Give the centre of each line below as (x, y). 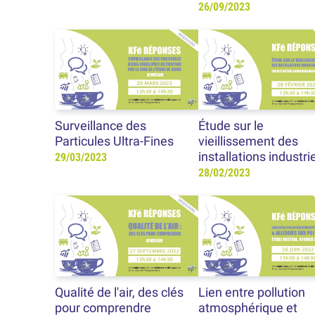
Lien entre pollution (251, 293)
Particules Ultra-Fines (115, 142)
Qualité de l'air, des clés (120, 293)
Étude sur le (231, 126)
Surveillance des (101, 126)
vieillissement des (248, 142)
